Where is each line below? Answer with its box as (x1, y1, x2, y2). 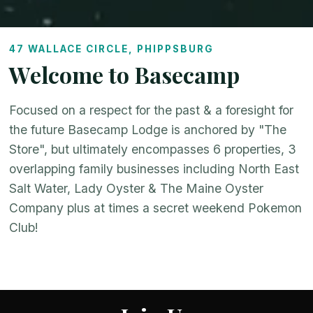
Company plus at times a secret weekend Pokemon (9, 200, 303, 215)
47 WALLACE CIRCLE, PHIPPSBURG (9, 43, 214, 54)
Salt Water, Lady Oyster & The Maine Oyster (9, 180, 264, 196)
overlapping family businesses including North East (9, 161, 300, 176)
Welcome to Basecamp (9, 59, 240, 89)
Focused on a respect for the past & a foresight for (9, 102, 294, 117)
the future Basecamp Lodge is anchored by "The (9, 122, 287, 137)
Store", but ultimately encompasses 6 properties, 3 (9, 141, 297, 156)
